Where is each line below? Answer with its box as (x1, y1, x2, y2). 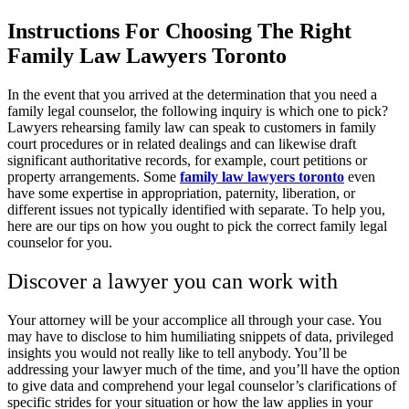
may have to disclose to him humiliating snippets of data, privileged (7, 328, 393, 344)
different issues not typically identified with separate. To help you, (7, 202, 385, 218)
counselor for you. (7, 235, 116, 251)
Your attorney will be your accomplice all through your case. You (7, 311, 382, 328)
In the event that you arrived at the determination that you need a (7, 87, 377, 103)
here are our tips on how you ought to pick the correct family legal (7, 218, 387, 235)
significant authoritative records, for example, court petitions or (7, 152, 367, 169)
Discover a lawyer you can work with (7, 268, 343, 293)
